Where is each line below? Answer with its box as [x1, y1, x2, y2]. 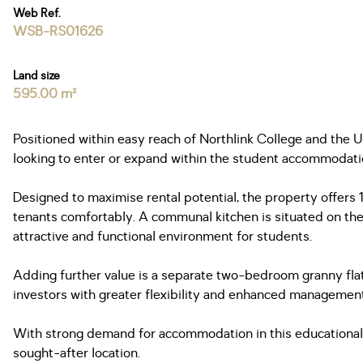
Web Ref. [13, 6, 61, 21]
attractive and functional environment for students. [13, 228, 312, 246]
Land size [13, 68, 60, 83]
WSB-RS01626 [13, 23, 103, 41]
